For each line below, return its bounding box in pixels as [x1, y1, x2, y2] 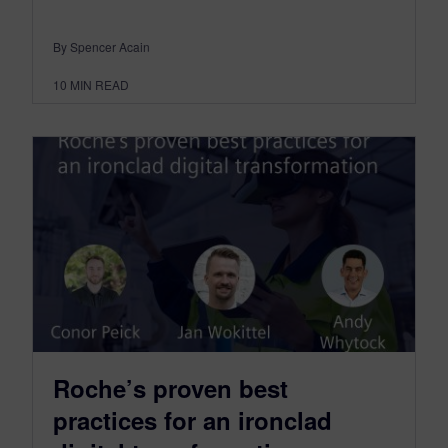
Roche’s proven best [53, 370, 288, 405]
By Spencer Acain [53, 37, 150, 55]
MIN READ [70, 75, 129, 93]
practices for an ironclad [53, 402, 332, 437]
